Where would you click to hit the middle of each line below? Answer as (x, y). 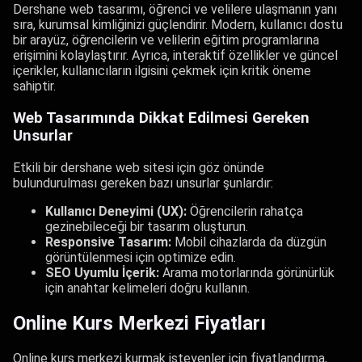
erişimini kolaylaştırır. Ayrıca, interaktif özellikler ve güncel (175, 56)
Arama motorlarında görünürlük (247, 272)
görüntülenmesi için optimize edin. (141, 257)
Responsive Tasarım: (108, 242)
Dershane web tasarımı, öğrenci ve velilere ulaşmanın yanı (175, 10)
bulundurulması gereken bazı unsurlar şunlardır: (143, 183)
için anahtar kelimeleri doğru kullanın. (147, 288)
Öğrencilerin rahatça (245, 211)
